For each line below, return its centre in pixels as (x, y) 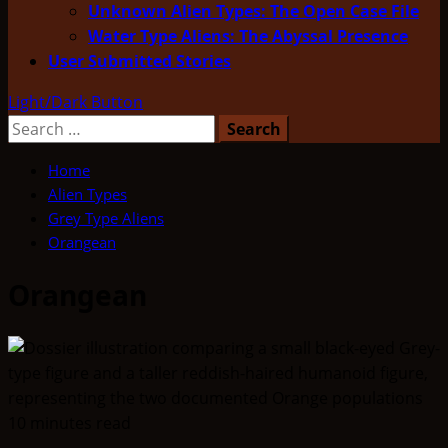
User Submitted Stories (139, 61)
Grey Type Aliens (106, 218)
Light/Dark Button (75, 102)
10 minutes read (69, 422)
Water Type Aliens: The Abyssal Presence (248, 36)
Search (33, 126)
